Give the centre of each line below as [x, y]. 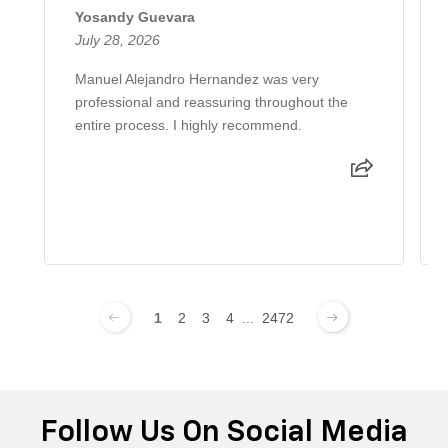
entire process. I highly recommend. [188, 125]
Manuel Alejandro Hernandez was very [197, 79]
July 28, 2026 [117, 40]
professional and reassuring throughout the [211, 102]
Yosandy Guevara [135, 17]
